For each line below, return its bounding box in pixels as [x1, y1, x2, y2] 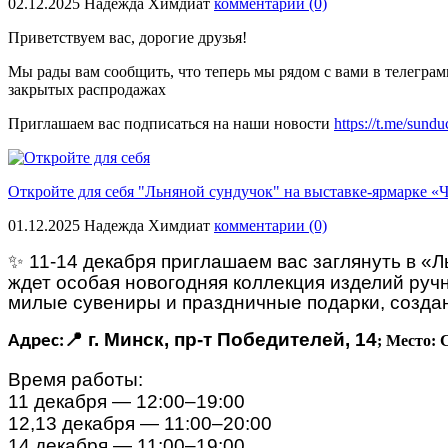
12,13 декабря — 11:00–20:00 [8, 412, 272, 434]
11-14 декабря [24, 250, 161, 272]
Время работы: [8, 368, 143, 390]
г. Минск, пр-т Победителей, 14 [83, 328, 377, 350]
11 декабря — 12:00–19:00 [8, 390, 245, 412]
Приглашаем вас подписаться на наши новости [8, 114, 334, 132]
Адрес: [8, 331, 64, 351]
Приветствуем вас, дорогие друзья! [8, 28, 247, 46]
